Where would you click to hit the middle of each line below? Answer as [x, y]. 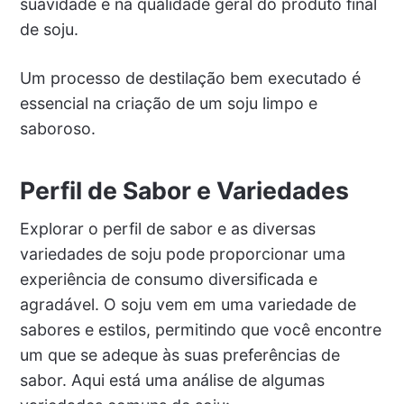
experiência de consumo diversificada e [168, 280]
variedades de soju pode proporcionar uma [182, 254]
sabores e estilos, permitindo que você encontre [200, 330]
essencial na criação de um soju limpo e [168, 104]
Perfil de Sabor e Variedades [184, 191]
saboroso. [57, 129]
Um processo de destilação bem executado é [190, 78]
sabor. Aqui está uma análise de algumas [172, 381]
